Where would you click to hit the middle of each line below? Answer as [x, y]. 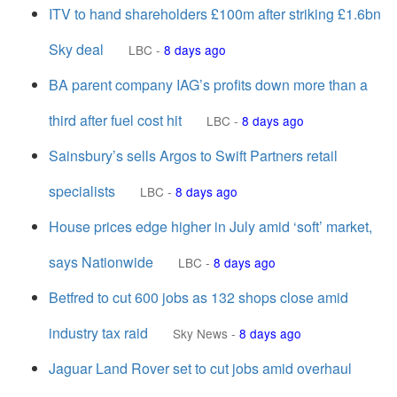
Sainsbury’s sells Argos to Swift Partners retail [193, 156]
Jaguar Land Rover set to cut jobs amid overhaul [200, 368]
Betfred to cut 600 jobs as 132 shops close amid [198, 297]
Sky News [200, 333]
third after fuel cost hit [115, 120]
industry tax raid [98, 333]
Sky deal [76, 49]
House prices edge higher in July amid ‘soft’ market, [210, 226]
